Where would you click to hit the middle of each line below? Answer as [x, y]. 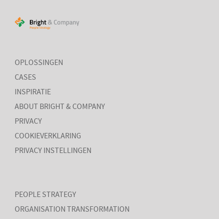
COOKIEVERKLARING [48, 136]
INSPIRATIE [33, 92]
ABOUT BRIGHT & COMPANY [60, 107]
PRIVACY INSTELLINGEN [53, 151]
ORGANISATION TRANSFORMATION [72, 209]
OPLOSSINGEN [39, 63]
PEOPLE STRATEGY [45, 195]
